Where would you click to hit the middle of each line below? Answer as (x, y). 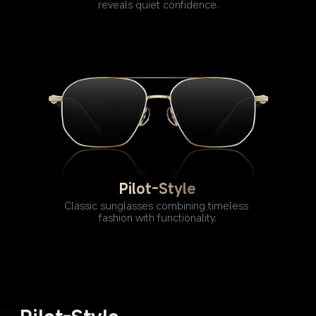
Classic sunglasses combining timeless (158, 206)
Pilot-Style (158, 189)
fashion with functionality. (158, 218)
